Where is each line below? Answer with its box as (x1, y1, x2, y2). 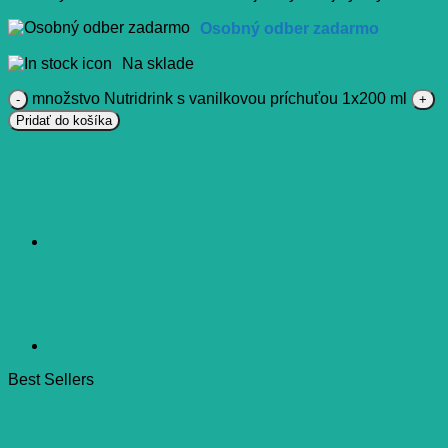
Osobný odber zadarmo (200, 20, 379, 38)
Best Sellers (8, 371, 94, 389)
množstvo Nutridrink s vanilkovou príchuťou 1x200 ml (32, 90, 407, 108)
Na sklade (122, 55, 194, 73)
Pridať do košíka (16, 113, 112, 129)
